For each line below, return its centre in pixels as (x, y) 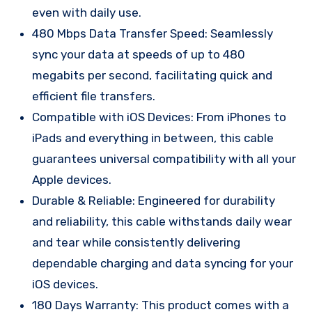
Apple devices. (72, 179)
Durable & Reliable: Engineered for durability (154, 200)
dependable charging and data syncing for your (163, 263)
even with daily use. (87, 12)
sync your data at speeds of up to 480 (139, 54)
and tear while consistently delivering (136, 242)
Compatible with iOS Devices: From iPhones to (159, 117)
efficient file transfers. (94, 96)
